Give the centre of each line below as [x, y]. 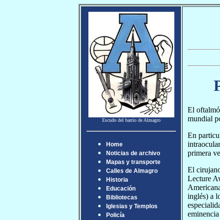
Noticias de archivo [133, 153]
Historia [117, 180]
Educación [121, 189]
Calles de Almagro [132, 171]
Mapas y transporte [133, 162]
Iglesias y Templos [132, 206]
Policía [115, 215]
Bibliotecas [122, 197]
